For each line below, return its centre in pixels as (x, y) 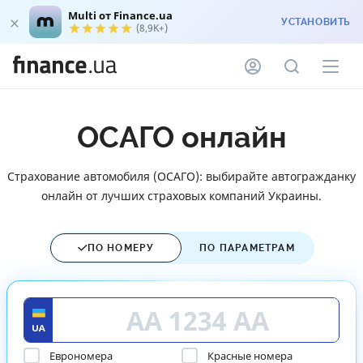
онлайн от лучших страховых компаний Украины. (181, 196)
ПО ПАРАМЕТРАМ (247, 248)
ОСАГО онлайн (181, 138)
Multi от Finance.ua (120, 15)
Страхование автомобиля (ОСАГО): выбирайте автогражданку (181, 176)
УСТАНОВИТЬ (316, 22)
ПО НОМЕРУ (121, 248)
